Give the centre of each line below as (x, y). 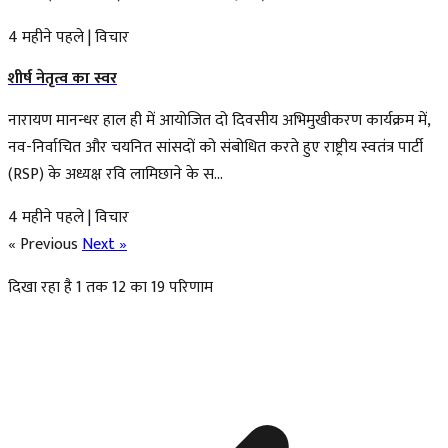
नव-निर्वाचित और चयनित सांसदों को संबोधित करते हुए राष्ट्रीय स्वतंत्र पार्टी (215, 147)
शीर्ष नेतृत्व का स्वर (62, 78)
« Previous (45, 244)
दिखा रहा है (42, 287)
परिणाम (189, 287)
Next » (104, 244)
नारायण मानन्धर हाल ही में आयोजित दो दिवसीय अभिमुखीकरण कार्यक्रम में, (219, 120)
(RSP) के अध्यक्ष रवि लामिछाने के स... (115, 174)
